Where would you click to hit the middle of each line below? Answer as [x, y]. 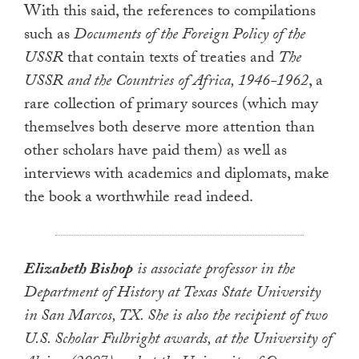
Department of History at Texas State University [172, 294]
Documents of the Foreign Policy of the [190, 36]
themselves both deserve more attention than [169, 129]
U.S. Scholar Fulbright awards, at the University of [178, 341]
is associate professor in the [214, 271]
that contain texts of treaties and [171, 60]
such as [49, 36]
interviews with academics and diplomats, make [177, 176]
